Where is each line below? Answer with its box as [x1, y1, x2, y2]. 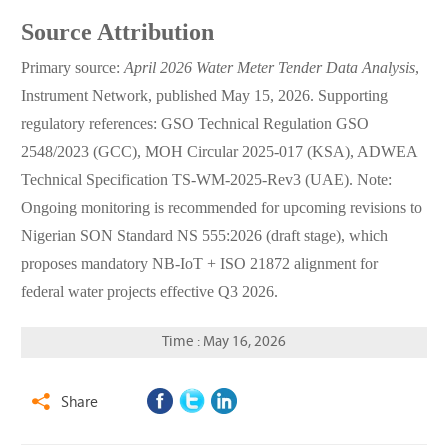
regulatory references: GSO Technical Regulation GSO [20, 116, 369, 134]
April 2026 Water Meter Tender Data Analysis [123, 60, 415, 78]
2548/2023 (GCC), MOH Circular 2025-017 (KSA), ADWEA [20, 144, 417, 162]
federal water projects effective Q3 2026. [20, 284, 278, 302]
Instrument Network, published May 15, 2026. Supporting [20, 88, 388, 106]
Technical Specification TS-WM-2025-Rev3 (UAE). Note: [20, 172, 392, 190]
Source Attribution [20, 21, 214, 47]
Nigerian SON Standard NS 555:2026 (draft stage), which [20, 228, 388, 246]
